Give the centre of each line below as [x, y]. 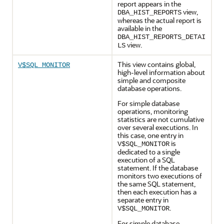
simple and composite [151, 80]
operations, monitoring [153, 111]
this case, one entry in [150, 135]
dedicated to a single [149, 151]
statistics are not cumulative [161, 119]
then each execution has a [157, 191]
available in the [140, 28]
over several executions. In [158, 127]
